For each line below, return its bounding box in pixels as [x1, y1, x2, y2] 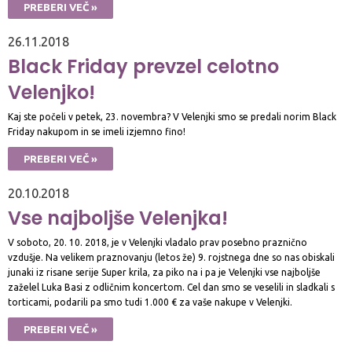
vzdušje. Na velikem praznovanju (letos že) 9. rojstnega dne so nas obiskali [8, 252, 335, 262]
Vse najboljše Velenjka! [8, 205, 228, 231]
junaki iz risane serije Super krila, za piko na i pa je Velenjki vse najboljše [8, 267, 321, 277]
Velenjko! [8, 79, 95, 105]
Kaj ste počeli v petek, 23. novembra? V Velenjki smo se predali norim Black [8, 112, 336, 122]
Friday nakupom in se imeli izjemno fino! [8, 126, 185, 137]
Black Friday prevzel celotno [8, 53, 279, 79]
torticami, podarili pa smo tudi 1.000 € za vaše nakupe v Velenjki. [8, 297, 292, 307]
